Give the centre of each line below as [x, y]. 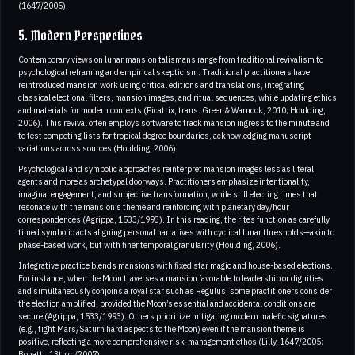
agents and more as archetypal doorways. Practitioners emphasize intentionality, [164, 181]
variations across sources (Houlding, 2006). [98, 148]
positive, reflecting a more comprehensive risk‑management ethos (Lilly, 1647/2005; [171, 341]
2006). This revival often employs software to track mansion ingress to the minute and [174, 122]
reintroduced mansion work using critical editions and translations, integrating [161, 84]
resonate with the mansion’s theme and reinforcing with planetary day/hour [154, 206]
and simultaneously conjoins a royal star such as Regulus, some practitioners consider [175, 290]
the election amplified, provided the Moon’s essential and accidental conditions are [167, 303]
